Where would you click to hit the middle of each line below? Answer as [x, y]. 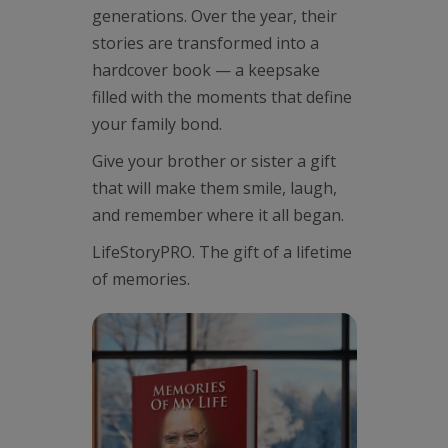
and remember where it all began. [217, 215]
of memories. [140, 279]
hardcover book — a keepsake [205, 70]
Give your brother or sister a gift [213, 161]
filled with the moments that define [221, 97]
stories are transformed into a [205, 43]
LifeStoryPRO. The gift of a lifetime [221, 252]
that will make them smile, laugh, [214, 188]
